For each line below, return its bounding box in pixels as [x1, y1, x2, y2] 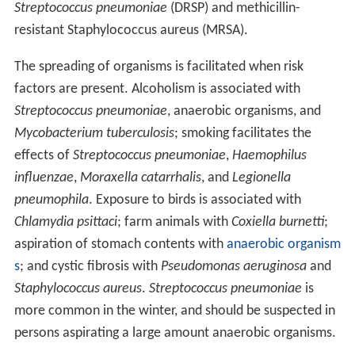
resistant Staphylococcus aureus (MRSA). [13, 22, 248, 38]
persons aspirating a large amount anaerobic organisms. [13, 325, 336, 341]
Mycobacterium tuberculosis [13, 125, 174, 141]
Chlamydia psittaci [13, 214, 117, 230]
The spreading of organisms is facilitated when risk [13, 59, 303, 74]
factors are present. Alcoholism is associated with [13, 81, 300, 97]
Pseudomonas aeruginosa [160, 258, 307, 274]
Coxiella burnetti [231, 214, 324, 230]
